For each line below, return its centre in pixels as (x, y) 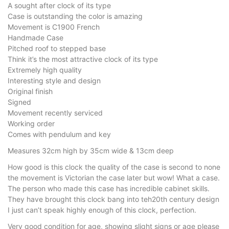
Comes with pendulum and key (59, 134)
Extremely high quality (45, 70)
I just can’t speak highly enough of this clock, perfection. (102, 210)
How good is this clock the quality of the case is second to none (114, 167)
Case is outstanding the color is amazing (75, 16)
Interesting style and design (54, 80)
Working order (31, 123)
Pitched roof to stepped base (57, 48)
